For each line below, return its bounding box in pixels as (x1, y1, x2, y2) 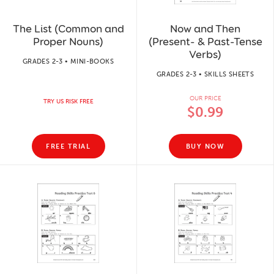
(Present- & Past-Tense (148, 35, 262, 48)
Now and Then (170, 22, 240, 35)
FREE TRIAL (46, 142, 91, 150)
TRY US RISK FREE (43, 98, 94, 105)
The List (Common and (12, 22, 124, 35)
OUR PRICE (189, 95, 221, 102)
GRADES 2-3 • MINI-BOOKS (22, 57, 114, 65)
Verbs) (189, 48, 221, 61)
